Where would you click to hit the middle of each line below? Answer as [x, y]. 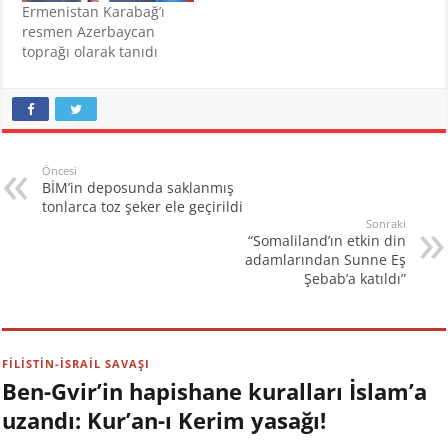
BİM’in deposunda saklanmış [138, 187]
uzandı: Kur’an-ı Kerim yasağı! [164, 419]
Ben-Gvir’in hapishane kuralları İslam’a [215, 390]
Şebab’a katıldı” [354, 278]
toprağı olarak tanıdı [90, 51]
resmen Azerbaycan [89, 31]
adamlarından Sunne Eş [325, 259]
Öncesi [60, 170]
